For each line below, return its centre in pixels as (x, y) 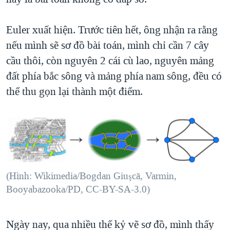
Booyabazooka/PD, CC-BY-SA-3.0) (78, 189)
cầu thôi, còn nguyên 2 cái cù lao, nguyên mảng (110, 61)
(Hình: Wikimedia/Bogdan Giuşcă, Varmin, (91, 176)
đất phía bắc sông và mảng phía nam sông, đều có (114, 76)
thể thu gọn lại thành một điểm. (74, 92)
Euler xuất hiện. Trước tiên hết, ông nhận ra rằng (112, 30)
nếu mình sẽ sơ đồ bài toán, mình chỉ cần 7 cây (108, 45)
